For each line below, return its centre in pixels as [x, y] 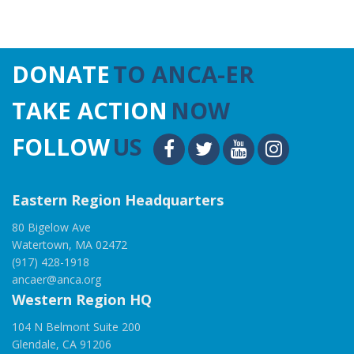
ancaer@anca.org [56, 279]
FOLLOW [61, 147]
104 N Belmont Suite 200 [76, 327]
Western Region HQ [82, 299]
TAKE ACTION [90, 110]
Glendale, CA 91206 [62, 344]
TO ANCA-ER [184, 74]
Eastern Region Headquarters [118, 200]
